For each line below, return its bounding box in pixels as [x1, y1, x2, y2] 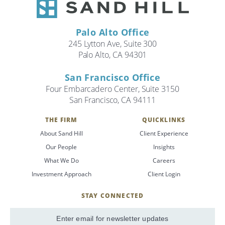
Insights [153, 143, 175, 152]
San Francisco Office [64, 71, 161, 84]
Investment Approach [31, 170, 91, 179]
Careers [152, 156, 175, 165]
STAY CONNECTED [81, 191, 144, 200]
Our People [46, 143, 77, 152]
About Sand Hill [40, 129, 83, 138]
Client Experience [139, 129, 188, 138]
